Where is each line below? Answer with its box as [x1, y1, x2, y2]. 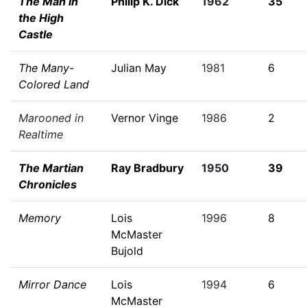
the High [19, 11, 64, 25]
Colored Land [19, 77, 89, 91]
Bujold [111, 244, 143, 258]
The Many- [19, 61, 74, 75]
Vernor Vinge [111, 111, 178, 125]
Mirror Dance [19, 278, 86, 291]
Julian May [111, 61, 167, 75]
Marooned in [19, 111, 84, 125]
